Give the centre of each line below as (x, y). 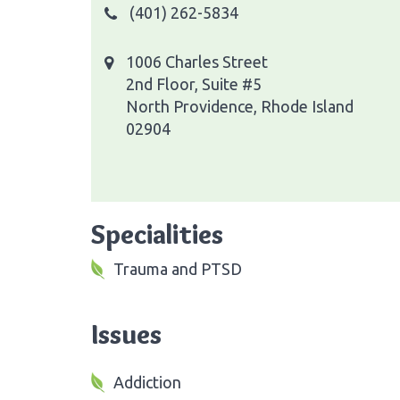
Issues (126, 334)
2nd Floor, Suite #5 (194, 83)
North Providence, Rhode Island (240, 106)
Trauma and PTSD (178, 268)
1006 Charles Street (197, 61)
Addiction (147, 382)
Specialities (157, 234)
